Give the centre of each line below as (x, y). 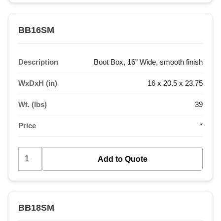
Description (38, 62)
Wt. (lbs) (33, 104)
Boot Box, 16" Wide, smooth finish (148, 62)
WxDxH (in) (38, 83)
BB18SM (36, 207)
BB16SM (36, 30)
